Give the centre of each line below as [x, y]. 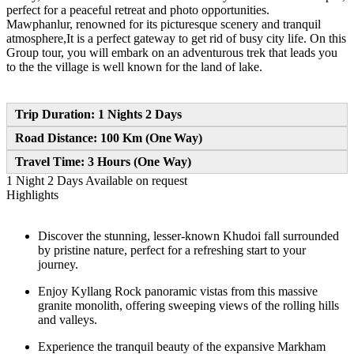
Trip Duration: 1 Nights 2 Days [98, 114]
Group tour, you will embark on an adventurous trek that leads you [172, 52]
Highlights [32, 194]
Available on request [136, 180]
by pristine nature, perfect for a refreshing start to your [172, 250]
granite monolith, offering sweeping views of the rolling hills [188, 305]
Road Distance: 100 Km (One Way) [109, 137]
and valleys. [69, 319]
